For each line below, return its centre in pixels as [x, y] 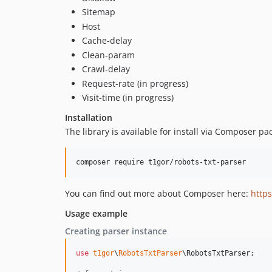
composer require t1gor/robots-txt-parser [161, 162]
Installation [89, 118]
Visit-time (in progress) [128, 98]
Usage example [96, 214]
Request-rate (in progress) [135, 83]
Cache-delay [107, 41]
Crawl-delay [106, 69]
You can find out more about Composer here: [158, 194]
